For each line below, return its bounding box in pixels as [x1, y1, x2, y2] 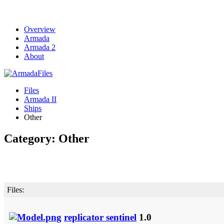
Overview [24, 25, 55, 33]
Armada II [24, 95, 56, 103]
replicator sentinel [64, 211, 136, 222]
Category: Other [4, 131, 89, 145]
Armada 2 [24, 43, 55, 51]
